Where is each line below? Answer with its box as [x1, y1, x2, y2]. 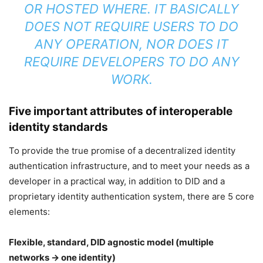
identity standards [9, 120, 108, 134]
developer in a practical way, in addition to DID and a [9, 176, 225, 187]
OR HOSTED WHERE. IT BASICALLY [24, 1, 239, 16]
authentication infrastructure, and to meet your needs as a [9, 160, 249, 171]
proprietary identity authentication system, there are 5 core [9, 191, 254, 202]
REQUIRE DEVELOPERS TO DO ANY [23, 54, 240, 69]
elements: [9, 206, 50, 217]
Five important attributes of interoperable [9, 104, 232, 118]
